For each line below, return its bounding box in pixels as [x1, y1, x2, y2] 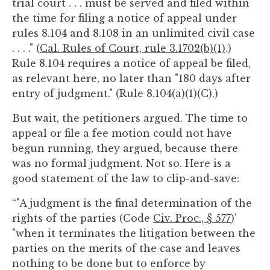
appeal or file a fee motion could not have [12, 127, 232, 139]
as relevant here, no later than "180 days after [12, 72, 251, 84]
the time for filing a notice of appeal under [12, 12, 237, 24]
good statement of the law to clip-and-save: [12, 172, 239, 184]
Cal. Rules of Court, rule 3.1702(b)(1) [40, 42, 225, 54]
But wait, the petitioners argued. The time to [12, 112, 248, 124]
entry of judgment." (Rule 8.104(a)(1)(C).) [12, 87, 218, 99]
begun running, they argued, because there [12, 142, 238, 154]
